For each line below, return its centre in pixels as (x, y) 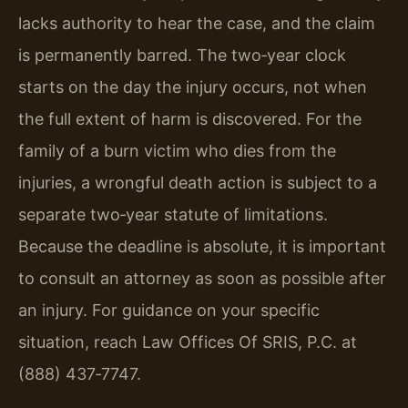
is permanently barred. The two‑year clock (182, 55)
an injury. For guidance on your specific (169, 310)
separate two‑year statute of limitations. (173, 214)
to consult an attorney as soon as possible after (202, 278)
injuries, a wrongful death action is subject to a (198, 182)
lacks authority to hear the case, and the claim (197, 23)
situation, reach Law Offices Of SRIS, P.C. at (188, 342)
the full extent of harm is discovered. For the (190, 118)
